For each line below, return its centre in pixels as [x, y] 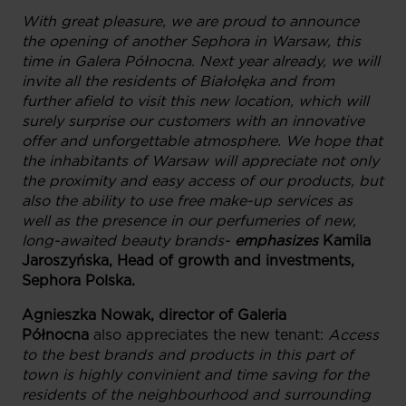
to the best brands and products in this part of [188, 355]
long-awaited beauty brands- [128, 241]
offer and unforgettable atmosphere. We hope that [202, 141]
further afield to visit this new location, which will [195, 101]
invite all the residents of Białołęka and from [178, 81]
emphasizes [276, 241]
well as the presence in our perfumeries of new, [189, 221]
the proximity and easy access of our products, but [203, 181]
